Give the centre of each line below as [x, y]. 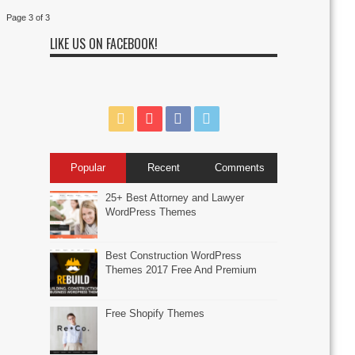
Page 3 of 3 [29, 17]
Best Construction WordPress [174, 255]
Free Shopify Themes [155, 313]
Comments [239, 167]
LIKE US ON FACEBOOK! [104, 43]
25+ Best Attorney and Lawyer [175, 197]
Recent [164, 167]
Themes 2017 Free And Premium [181, 269]
